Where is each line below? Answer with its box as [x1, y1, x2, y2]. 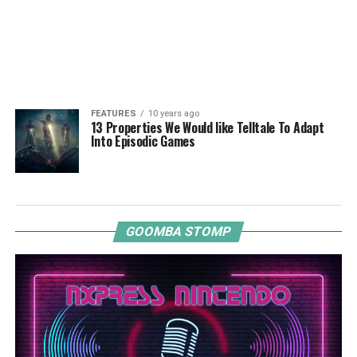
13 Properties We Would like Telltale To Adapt [90, 118, 324, 137]
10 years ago [147, 108, 199, 119]
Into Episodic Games [90, 131, 195, 151]
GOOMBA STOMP [124, 224, 233, 239]
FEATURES [90, 108, 136, 119]
